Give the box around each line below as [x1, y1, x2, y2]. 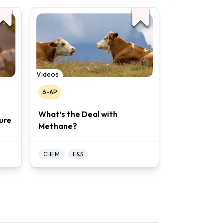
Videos [36, 70, 59, 79]
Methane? [38, 121, 77, 131]
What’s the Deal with [38, 109, 117, 119]
